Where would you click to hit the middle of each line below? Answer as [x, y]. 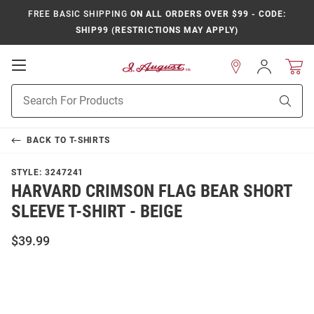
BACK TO [48, 140]
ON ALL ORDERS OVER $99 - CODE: [206, 14]
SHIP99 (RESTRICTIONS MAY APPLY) [157, 30]
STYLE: [28, 172]
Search [26, 106]
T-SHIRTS [90, 140]
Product [29, 91]
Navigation [57, 93]
